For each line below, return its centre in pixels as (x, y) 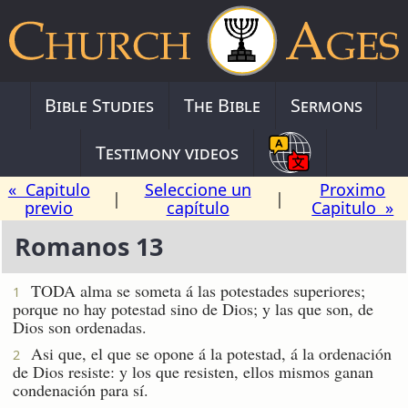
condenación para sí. (81, 389)
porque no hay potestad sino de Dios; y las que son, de (193, 308)
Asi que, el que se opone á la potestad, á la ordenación (206, 353)
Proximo (353, 189)
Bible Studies (100, 105)
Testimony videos (168, 152)
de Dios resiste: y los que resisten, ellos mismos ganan (193, 371)
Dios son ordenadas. (80, 326)
